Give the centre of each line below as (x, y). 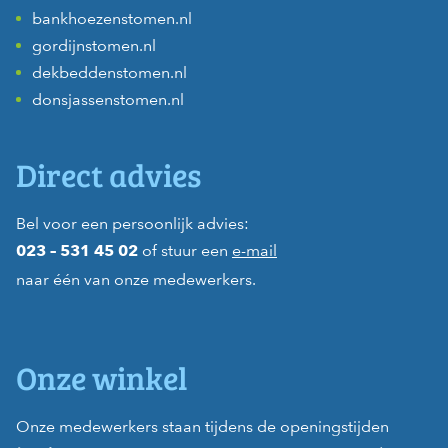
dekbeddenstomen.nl (109, 73)
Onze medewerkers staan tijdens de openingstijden (202, 427)
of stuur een (185, 250)
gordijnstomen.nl (94, 46)
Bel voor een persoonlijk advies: (132, 223)
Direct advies (108, 174)
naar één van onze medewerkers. (136, 279)
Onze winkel (102, 378)
